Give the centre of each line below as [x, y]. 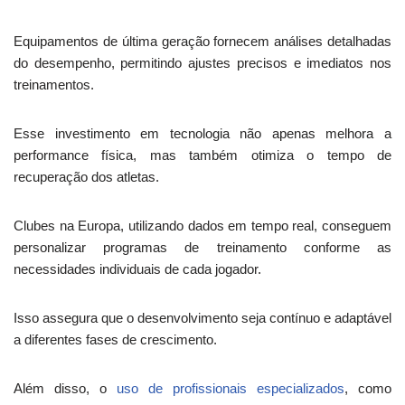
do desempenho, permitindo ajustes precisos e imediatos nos [202, 63]
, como [368, 388]
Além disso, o [65, 388]
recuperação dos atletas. [86, 177]
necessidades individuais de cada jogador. [137, 269]
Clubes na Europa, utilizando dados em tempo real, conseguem [202, 226]
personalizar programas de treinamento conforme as [202, 247]
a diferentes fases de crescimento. [115, 339]
